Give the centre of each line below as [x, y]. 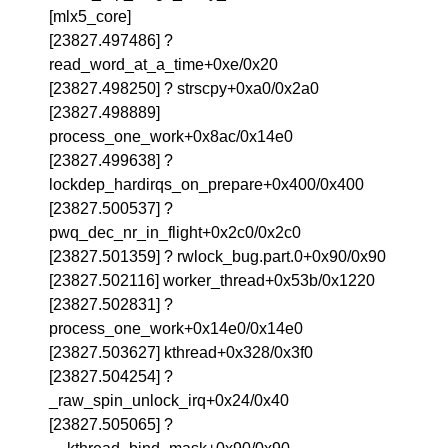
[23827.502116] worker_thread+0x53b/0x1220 [212, 280]
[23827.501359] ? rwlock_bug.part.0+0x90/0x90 [218, 256]
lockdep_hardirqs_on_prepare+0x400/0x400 [207, 184]
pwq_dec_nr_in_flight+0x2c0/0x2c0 [175, 232]
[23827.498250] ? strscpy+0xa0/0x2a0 [184, 88]
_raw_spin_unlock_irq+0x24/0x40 [169, 400]
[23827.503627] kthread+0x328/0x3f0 [181, 352]
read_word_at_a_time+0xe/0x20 [164, 64]
